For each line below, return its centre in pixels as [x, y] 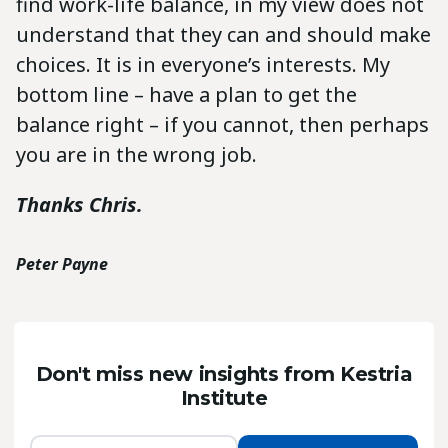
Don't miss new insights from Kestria [224, 373]
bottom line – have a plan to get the [186, 95]
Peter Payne [62, 264]
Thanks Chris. [79, 205]
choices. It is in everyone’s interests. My [203, 65]
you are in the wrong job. [139, 155]
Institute [224, 397]
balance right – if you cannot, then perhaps [222, 125]
